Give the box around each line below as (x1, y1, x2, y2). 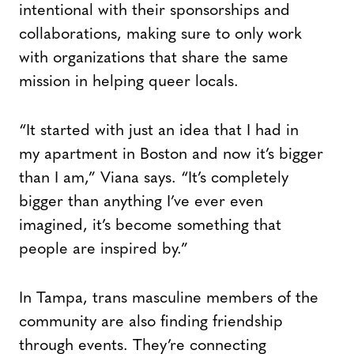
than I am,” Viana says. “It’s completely (19, 171, 288, 187)
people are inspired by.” (19, 242, 188, 258)
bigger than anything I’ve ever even (19, 194, 263, 211)
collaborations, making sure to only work (19, 27, 302, 43)
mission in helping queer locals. (19, 74, 239, 91)
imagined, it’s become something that (19, 218, 281, 235)
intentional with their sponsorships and (19, 3, 290, 20)
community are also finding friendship (19, 314, 283, 331)
